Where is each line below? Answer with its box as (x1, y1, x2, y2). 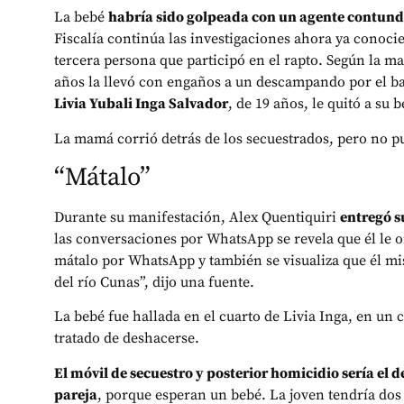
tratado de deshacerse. (54, 329, 203, 348)
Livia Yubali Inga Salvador (54, 95, 228, 114)
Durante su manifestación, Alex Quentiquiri (54, 207, 340, 226)
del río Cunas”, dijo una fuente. (54, 272, 254, 291)
